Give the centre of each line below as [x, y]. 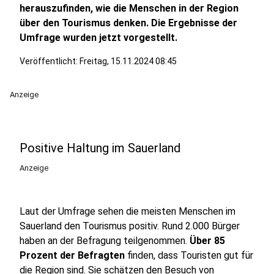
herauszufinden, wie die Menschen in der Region [129, 8]
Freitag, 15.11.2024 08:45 [128, 61]
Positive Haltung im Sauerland [100, 148]
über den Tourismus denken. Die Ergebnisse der [128, 23]
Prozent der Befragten [72, 255]
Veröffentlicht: [50, 61]
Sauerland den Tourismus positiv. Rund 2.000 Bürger [130, 226]
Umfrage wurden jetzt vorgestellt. [98, 38]
